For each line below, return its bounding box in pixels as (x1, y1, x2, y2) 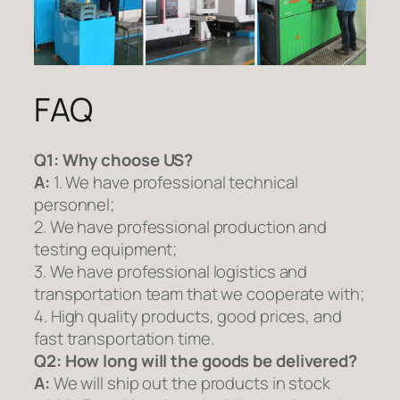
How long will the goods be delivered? (64, 349, 357, 373)
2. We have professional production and (34, 215, 328, 239)
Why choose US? (62, 148, 194, 172)
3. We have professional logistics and (34, 260, 308, 284)
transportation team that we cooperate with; (34, 282, 364, 306)
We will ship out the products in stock (53, 371, 330, 396)
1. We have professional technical (49, 171, 298, 195)
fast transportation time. (34, 327, 214, 351)
